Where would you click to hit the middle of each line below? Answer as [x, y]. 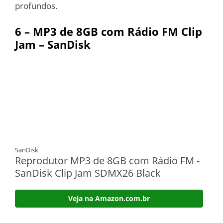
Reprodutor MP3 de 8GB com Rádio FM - [107, 160]
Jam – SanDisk [53, 44]
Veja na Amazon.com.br [109, 198]
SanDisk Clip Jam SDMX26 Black [88, 173]
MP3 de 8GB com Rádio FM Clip [117, 31]
